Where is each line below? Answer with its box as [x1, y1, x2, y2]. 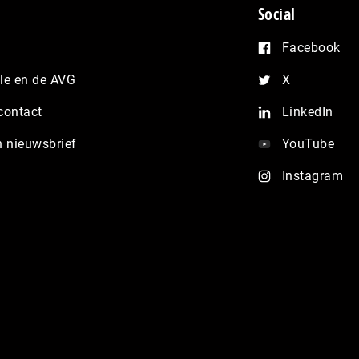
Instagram [281, 167, 344, 184]
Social [257, 2, 296, 25]
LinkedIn [281, 103, 333, 119]
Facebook [281, 39, 341, 55]
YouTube [281, 135, 335, 151]
